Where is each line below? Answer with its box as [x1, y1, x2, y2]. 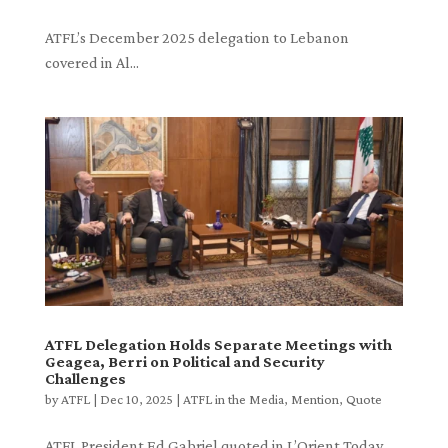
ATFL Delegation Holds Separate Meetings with [44, 335, 392, 353]
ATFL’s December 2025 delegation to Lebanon [44, 29, 349, 47]
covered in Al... [44, 54, 139, 72]
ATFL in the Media [182, 390, 284, 407]
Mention [290, 390, 339, 407]
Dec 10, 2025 [99, 390, 173, 407]
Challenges [44, 369, 126, 387]
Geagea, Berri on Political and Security [44, 352, 325, 370]
